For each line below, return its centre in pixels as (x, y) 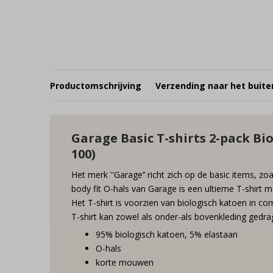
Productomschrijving (96, 85)
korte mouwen (125, 262)
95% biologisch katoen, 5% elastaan (167, 234)
